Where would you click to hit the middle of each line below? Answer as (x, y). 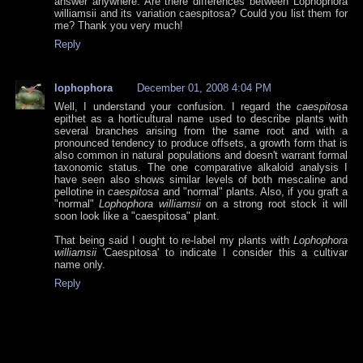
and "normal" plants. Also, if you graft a (254, 192)
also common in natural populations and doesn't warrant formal (201, 156)
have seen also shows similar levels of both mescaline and (201, 180)
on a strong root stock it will (274, 204)
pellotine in (81, 192)
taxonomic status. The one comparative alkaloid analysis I (201, 168)
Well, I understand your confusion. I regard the (175, 107)
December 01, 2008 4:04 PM (204, 88)
